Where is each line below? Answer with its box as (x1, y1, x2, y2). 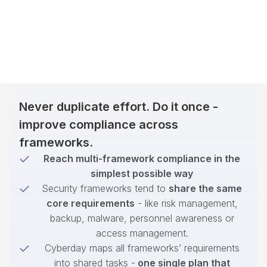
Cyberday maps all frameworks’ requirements (44, 242, 240, 254)
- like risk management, (134, 197, 238, 209)
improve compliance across (19, 117, 178, 132)
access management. (95, 227, 188, 239)
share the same (169, 182, 242, 194)
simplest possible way (91, 167, 193, 179)
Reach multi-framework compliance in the (44, 153, 240, 164)
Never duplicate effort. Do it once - (19, 100, 218, 114)
